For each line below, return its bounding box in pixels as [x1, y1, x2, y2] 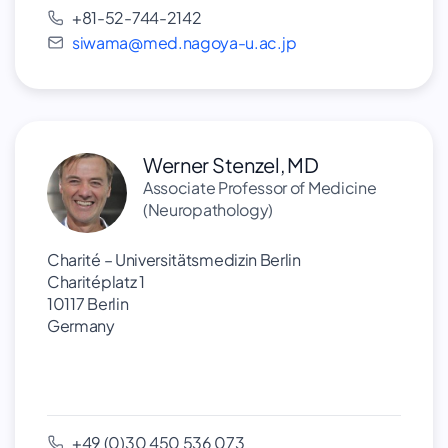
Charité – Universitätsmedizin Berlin [47, 249, 311, 270]
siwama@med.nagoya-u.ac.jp [72, 32, 297, 53]
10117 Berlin [47, 293, 129, 314]
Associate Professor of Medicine [143, 177, 377, 198]
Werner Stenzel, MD [143, 152, 319, 177]
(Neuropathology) [143, 199, 274, 220]
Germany [47, 315, 115, 336]
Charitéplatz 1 [47, 271, 145, 292]
